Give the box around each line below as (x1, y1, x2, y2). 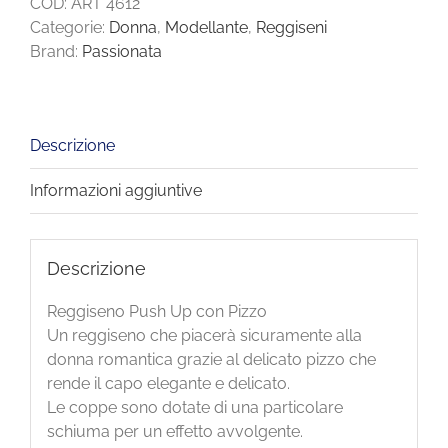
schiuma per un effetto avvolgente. (46, 422, 303, 442)
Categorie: (30, 17, 109, 37)
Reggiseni (256, 17, 327, 37)
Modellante (165, 17, 248, 37)
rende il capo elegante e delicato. (46, 374, 290, 394)
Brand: (30, 41, 82, 61)
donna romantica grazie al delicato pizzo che (46, 350, 376, 370)
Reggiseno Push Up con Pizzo (46, 302, 267, 322)
